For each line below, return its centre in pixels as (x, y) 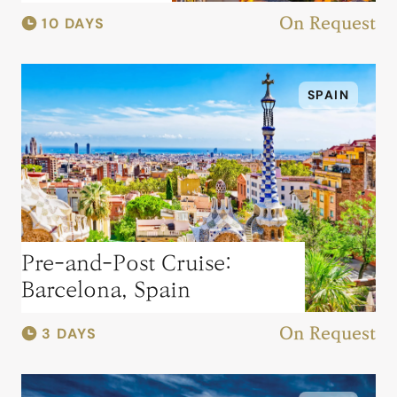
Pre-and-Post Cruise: (126, 263)
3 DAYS (70, 334)
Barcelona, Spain (105, 290)
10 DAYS (74, 23)
